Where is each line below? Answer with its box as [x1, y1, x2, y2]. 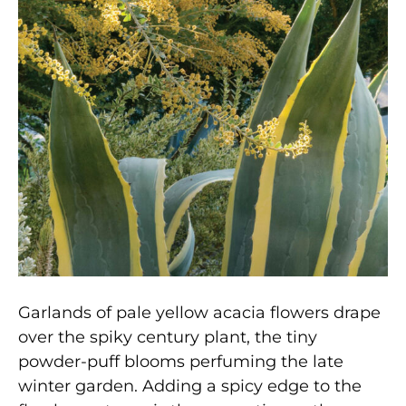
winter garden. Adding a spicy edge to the [18, 375, 362, 396]
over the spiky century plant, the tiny [18, 326, 317, 347]
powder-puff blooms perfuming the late [18, 351, 343, 372]
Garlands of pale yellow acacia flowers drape [18, 302, 381, 323]
